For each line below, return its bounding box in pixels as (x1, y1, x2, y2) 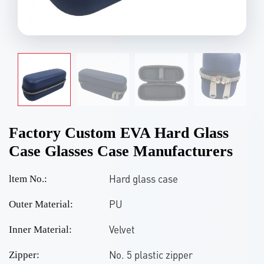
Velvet (109, 222, 135, 236)
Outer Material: (9, 198, 73, 210)
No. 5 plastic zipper (109, 247, 193, 261)
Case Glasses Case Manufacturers (9, 142, 233, 160)
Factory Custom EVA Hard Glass (9, 124, 229, 141)
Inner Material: (9, 223, 72, 235)
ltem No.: (9, 173, 47, 184)
